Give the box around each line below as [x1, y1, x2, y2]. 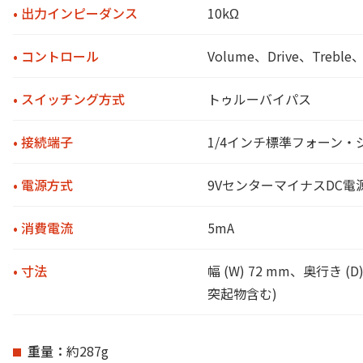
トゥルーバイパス [207, 88, 311, 109]
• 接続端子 [13, 131, 73, 152]
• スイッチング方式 [13, 88, 125, 109]
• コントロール [13, 45, 99, 66]
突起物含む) [207, 283, 277, 303]
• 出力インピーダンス [13, 2, 138, 23]
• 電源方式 [13, 174, 73, 194]
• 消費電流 [13, 217, 73, 237]
